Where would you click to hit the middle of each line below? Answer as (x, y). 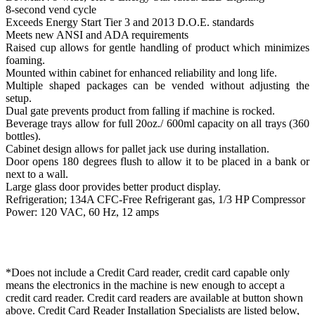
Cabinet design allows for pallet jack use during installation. (137, 149)
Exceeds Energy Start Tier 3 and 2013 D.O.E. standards (130, 22)
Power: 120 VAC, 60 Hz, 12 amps (82, 212)
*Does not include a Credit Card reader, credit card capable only (148, 273)
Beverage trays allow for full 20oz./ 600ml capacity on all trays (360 (157, 124)
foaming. (25, 60)
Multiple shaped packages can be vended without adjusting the (157, 86)
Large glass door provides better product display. (113, 187)
